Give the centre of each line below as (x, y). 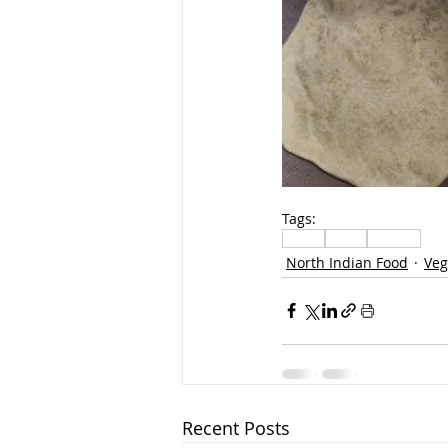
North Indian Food (347, 262)
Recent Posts (236, 427)
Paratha (394, 238)
